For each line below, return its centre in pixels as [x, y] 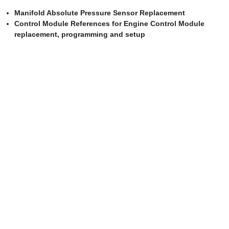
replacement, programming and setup [80, 34]
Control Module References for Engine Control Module [109, 23]
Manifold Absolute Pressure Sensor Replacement [100, 13]
